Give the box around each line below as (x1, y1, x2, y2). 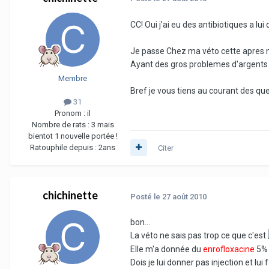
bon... (130, 217, 150, 228)
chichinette (43, 188, 98, 202)
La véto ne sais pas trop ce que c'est (130, 231, 268, 241)
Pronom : (55, 108, 87, 118)
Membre (58, 73, 87, 83)
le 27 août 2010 (154, 192, 207, 201)
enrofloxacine (203, 244, 255, 255)
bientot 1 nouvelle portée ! (28, 131, 118, 141)
